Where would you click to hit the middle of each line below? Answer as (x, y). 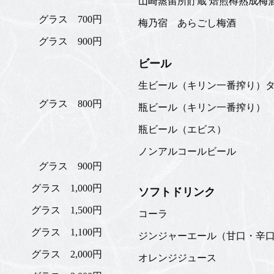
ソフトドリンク (177, 192)
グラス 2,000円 (67, 254)
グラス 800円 (70, 104)
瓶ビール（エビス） (182, 129)
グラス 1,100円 (67, 232)
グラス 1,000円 (67, 188)
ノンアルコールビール (187, 151)
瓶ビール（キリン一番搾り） (202, 107)
